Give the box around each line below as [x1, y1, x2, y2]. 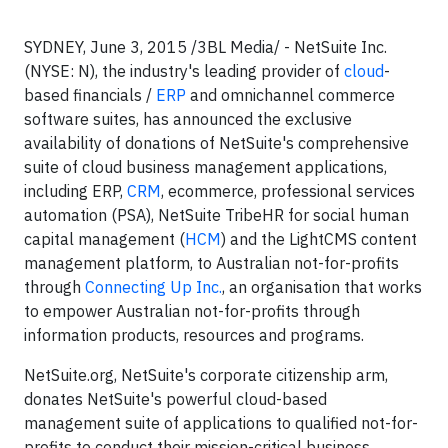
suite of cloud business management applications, [24, 157, 387, 177]
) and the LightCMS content [221, 229, 417, 249]
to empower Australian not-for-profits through [24, 301, 360, 321]
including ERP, [24, 181, 127, 201]
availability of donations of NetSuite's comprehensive [24, 133, 409, 153]
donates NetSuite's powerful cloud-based [24, 389, 327, 409]
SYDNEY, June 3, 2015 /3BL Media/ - [24, 37, 294, 57]
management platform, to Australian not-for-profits [24, 253, 399, 273]
